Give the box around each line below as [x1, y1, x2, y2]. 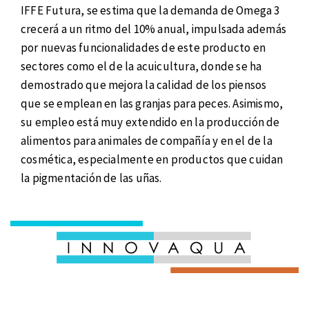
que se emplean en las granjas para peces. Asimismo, [21, 95, 283, 111]
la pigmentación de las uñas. [21, 170, 162, 186]
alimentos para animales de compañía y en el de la [21, 132, 272, 148]
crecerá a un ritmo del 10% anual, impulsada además [21, 21, 287, 37]
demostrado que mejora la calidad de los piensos [21, 77, 267, 92]
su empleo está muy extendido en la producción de [21, 114, 280, 130]
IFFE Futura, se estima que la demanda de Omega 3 [21, 2, 280, 18]
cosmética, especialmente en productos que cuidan [21, 151, 283, 167]
